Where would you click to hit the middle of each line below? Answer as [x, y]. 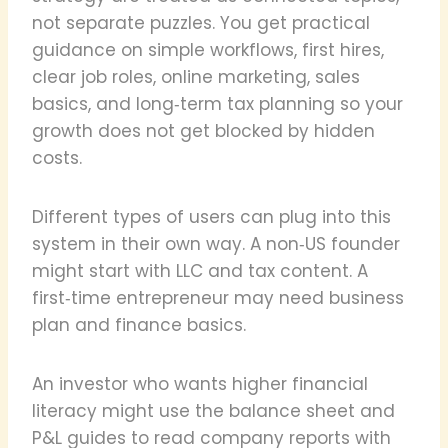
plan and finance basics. [139, 324]
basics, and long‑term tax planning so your [217, 103]
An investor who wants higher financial [200, 383]
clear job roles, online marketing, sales [196, 76]
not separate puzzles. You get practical [201, 22]
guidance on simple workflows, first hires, [208, 49]
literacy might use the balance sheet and [213, 410]
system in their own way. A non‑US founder [216, 243]
